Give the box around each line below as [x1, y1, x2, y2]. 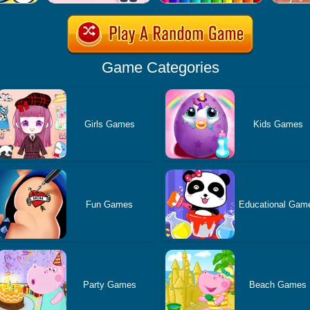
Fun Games [86, 199, 134, 210]
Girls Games [84, 118, 135, 129]
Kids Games [253, 118, 303, 129]
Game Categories [101, 59, 219, 76]
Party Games [82, 279, 136, 290]
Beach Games [249, 279, 307, 290]
